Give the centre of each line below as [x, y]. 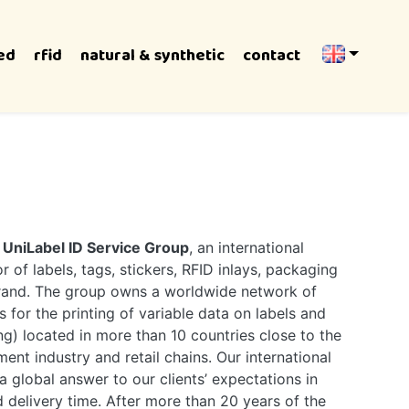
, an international [246, 247]
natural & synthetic [152, 56]
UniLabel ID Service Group [96, 247]
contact [271, 56]
